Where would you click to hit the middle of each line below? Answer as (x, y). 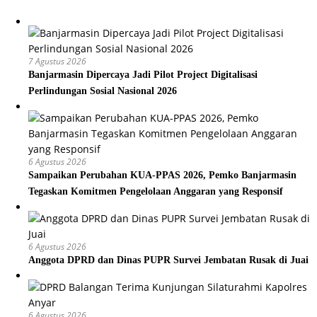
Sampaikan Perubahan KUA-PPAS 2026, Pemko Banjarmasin (162, 175)
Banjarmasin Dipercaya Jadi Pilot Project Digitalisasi (143, 74)
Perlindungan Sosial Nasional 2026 (103, 91)
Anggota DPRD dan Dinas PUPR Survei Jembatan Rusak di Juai (168, 260)
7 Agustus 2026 (57, 61)
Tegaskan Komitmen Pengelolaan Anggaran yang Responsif (156, 191)
